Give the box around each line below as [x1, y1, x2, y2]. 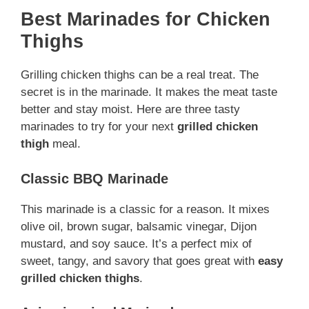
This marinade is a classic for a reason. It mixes [21, 202, 270, 216]
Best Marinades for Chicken [21, 9, 270, 30]
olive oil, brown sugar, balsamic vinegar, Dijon [21, 219, 257, 233]
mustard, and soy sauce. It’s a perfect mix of [21, 237, 252, 250]
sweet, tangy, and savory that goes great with [21, 254, 258, 268]
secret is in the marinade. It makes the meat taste [21, 86, 277, 99]
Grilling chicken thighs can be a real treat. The [21, 68, 259, 82]
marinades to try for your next [21, 120, 177, 134]
